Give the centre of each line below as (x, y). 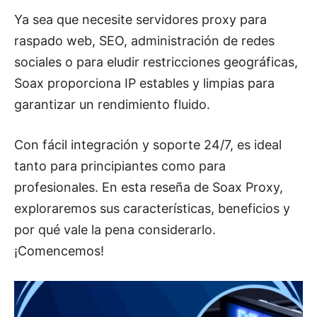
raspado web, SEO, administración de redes (144, 41)
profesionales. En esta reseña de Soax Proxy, (149, 188)
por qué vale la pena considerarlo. (115, 230)
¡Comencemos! (59, 251)
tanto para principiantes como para (120, 166)
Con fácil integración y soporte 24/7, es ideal (148, 145)
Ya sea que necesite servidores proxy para (140, 20)
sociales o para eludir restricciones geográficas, (156, 62)
